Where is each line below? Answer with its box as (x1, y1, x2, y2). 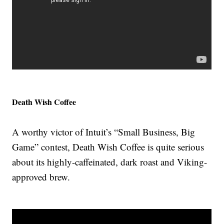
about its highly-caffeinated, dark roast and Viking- (12, 155, 207, 168)
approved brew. (12, 170, 73, 183)
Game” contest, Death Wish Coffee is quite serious (12, 140, 204, 153)
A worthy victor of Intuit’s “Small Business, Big (12, 125, 195, 138)
